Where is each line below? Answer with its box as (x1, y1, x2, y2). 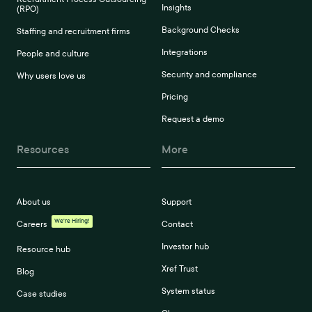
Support (161, 197, 192, 207)
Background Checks (161, 25, 240, 35)
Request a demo (161, 114, 224, 124)
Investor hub (161, 242, 209, 251)
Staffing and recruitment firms (17, 26, 130, 36)
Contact (161, 219, 193, 229)
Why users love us (17, 71, 86, 81)
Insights (161, 3, 192, 13)
